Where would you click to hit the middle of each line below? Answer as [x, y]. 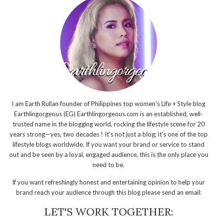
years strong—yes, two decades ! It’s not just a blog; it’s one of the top [108, 134]
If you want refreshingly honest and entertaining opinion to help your [108, 182]
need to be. [108, 165]
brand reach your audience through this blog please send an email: [108, 193]
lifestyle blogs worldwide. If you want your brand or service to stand [108, 145]
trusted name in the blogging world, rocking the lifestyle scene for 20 [108, 124]
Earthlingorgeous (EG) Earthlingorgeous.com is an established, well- [108, 114]
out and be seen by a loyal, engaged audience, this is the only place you [108, 155]
